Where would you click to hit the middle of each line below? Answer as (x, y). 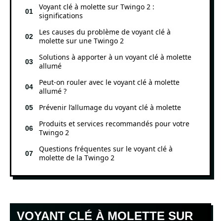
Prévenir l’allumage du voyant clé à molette (110, 107)
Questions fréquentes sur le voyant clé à (106, 148)
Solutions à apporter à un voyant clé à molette (115, 57)
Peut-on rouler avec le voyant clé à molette (109, 82)
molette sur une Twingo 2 (81, 40)
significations (61, 15)
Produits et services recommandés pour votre (114, 123)
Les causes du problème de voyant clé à (105, 32)
